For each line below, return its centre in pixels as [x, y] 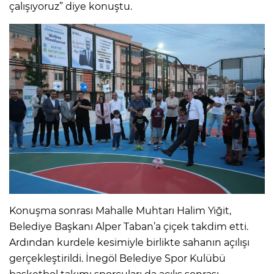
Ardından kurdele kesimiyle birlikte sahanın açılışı [129, 243]
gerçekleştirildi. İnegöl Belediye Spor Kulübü [117, 259]
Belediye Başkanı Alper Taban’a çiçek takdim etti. [129, 227]
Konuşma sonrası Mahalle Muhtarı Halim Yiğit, [120, 211]
